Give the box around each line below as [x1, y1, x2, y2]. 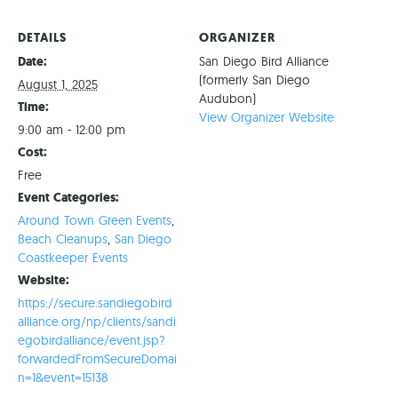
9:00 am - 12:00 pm [18, 122, 126, 139]
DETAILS [18, 29, 67, 47]
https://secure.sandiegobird [18, 295, 172, 312]
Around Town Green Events [18, 212, 172, 229]
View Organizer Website [199, 109, 334, 126]
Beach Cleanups [18, 231, 107, 248]
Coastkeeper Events [18, 250, 128, 267]
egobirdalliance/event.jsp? [18, 332, 165, 349]
